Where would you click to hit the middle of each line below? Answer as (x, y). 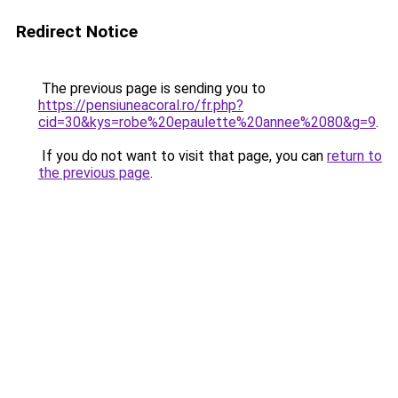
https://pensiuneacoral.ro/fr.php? (141, 105)
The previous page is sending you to (152, 88)
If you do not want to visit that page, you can (183, 156)
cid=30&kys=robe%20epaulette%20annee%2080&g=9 (207, 122)
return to (354, 156)
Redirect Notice (77, 32)
